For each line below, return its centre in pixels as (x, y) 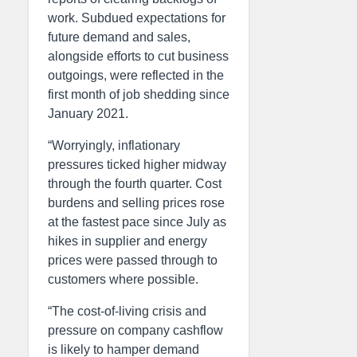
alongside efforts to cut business (138, 56)
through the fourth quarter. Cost (135, 184)
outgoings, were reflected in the (136, 75)
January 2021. (88, 114)
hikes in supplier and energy (127, 241)
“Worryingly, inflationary (114, 145)
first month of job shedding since (139, 94)
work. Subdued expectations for (137, 18)
